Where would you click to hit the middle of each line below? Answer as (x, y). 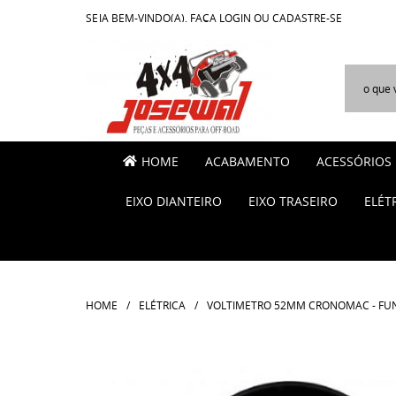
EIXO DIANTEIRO (174, 201)
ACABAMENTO (247, 161)
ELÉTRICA (162, 305)
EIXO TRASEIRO (293, 201)
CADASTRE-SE (307, 18)
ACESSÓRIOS (354, 161)
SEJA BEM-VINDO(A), (138, 18)
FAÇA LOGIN (221, 18)
